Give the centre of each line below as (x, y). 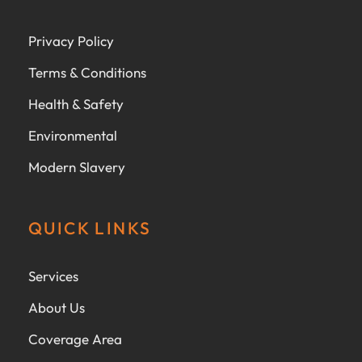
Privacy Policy (71, 41)
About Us (57, 308)
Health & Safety (76, 104)
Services (53, 276)
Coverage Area (75, 339)
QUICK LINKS (90, 228)
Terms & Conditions (87, 73)
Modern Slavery (77, 167)
